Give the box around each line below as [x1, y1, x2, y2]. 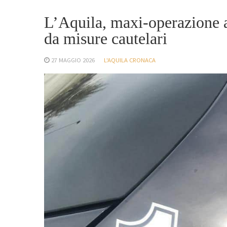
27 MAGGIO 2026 [51, 56, 95, 64]
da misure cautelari [44, 29, 167, 48]
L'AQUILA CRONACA [104, 56, 156, 64]
